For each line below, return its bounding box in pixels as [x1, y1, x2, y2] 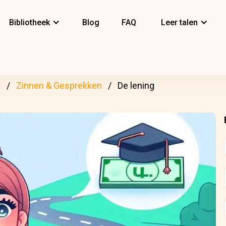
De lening [118, 80, 154, 91]
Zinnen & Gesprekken [16, 80, 102, 91]
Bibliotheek [9, 18, 50, 27]
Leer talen [161, 18, 198, 27]
